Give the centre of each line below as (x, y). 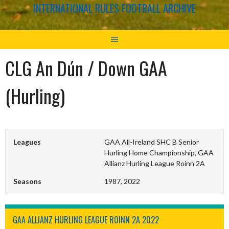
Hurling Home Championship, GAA (159, 152)
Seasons (27, 181)
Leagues (27, 142)
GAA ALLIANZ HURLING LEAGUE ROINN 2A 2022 (86, 220)
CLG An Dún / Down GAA (86, 67)
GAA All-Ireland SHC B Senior (152, 142)
